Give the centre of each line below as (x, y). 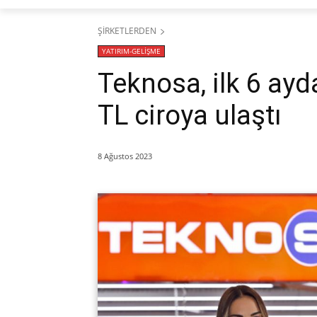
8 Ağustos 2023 (125, 156)
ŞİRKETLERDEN (127, 30)
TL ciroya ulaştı (190, 115)
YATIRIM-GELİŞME (131, 51)
